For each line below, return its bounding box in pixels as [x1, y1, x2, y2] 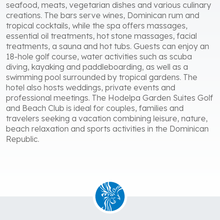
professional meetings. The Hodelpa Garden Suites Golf [6, 92, 213, 103]
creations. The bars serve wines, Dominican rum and [6, 10, 199, 20]
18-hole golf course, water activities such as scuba [6, 51, 192, 61]
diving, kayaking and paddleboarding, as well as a [6, 61, 188, 72]
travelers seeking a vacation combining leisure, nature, [6, 113, 208, 123]
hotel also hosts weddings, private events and [6, 82, 175, 92]
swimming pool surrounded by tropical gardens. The [6, 72, 197, 82]
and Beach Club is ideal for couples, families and [6, 103, 184, 113]
